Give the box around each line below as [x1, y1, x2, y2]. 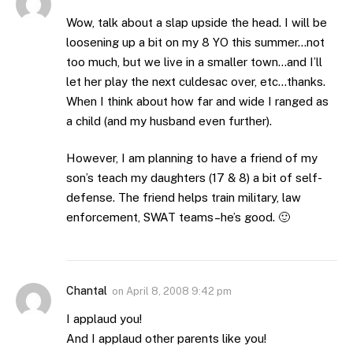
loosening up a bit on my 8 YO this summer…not [66, 35, 325, 49]
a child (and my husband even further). [66, 113, 272, 128]
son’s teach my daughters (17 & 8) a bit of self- [66, 171, 322, 185]
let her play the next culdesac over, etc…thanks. [66, 74, 325, 88]
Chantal [66, 284, 107, 298]
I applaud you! [66, 312, 142, 326]
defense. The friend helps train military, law [66, 191, 301, 205]
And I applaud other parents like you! [66, 332, 266, 346]
